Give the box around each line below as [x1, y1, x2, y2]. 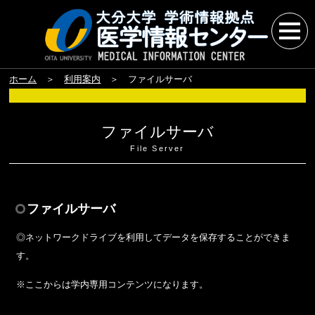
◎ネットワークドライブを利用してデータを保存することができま [16, 232, 291, 243]
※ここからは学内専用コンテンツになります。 [16, 279, 209, 290]
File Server [130, 144, 185, 153]
